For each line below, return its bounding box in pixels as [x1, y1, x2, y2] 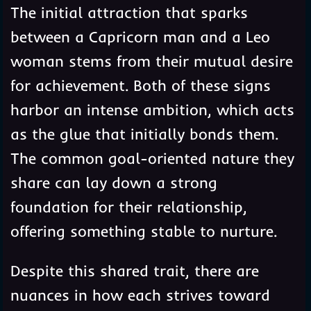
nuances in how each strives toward [10, 285, 270, 305]
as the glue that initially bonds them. [10, 124, 278, 144]
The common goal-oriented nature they [10, 148, 294, 168]
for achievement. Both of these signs [10, 75, 271, 95]
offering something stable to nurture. [10, 221, 277, 241]
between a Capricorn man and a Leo [10, 26, 270, 47]
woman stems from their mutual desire [10, 51, 293, 71]
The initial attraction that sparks [10, 2, 248, 22]
